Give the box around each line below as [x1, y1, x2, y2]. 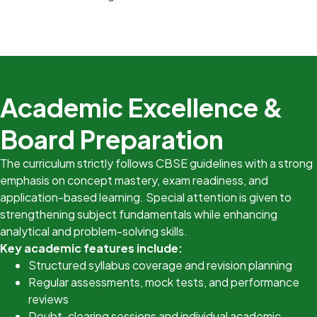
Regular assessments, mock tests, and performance [28, 275, 299, 289]
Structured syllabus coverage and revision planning [28, 258, 292, 272]
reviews [28, 292, 69, 306]
